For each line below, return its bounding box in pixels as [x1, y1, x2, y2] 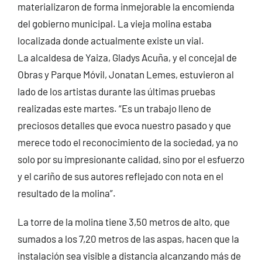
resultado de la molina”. [17, 187, 116, 199]
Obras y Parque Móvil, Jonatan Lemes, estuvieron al [17, 68, 234, 80]
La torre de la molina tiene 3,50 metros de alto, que [17, 215, 230, 227]
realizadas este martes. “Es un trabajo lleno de [17, 102, 211, 114]
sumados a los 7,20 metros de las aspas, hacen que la [17, 232, 239, 244]
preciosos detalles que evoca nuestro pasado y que [17, 119, 231, 131]
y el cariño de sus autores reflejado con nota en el [17, 170, 223, 182]
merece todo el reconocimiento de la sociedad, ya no [17, 136, 238, 148]
